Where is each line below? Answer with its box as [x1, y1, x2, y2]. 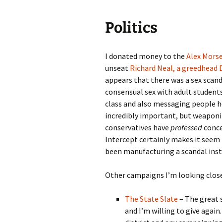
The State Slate [125, 194, 178, 204]
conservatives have [105, 122, 170, 133]
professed [170, 122, 202, 133]
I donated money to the [105, 51, 185, 61]
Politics [105, 19, 158, 37]
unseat [105, 63, 130, 73]
